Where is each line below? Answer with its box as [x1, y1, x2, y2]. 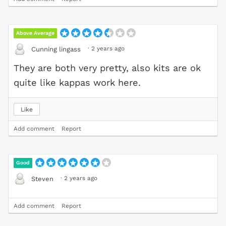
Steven [31, 175, 53, 183]
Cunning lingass [31, 45, 81, 53]
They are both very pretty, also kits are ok [14, 63, 201, 74]
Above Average [16, 30, 55, 37]
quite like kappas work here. [14, 77, 141, 88]
